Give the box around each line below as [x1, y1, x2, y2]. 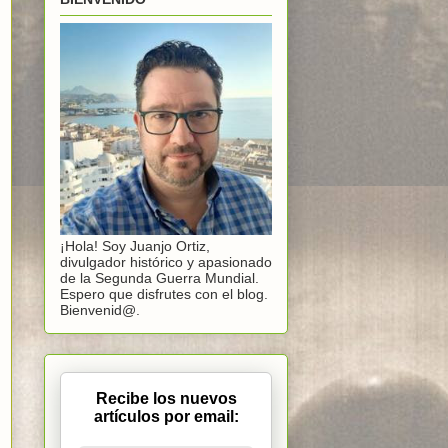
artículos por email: [93, 408, 239, 426]
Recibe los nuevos [95, 390, 237, 408]
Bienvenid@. [60, 302, 140, 319]
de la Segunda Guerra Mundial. [60, 270, 259, 287]
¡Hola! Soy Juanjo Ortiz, [60, 238, 210, 255]
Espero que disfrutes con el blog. [60, 286, 268, 303]
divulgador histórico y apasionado [60, 254, 272, 271]
